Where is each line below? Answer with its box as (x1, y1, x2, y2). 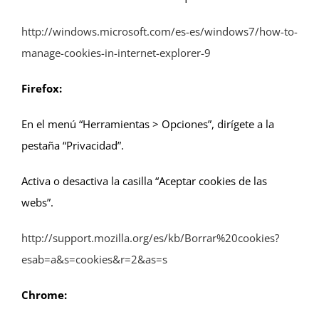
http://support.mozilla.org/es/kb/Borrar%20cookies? (21, 231, 279, 246)
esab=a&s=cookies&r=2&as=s (21, 252, 167, 267)
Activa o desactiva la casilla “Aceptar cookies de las (21, 174, 267, 189)
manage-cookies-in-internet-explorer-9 (21, 46, 211, 61)
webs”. (21, 195, 53, 210)
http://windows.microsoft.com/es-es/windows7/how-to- (21, 24, 298, 39)
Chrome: (21, 288, 67, 303)
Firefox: (21, 81, 62, 96)
